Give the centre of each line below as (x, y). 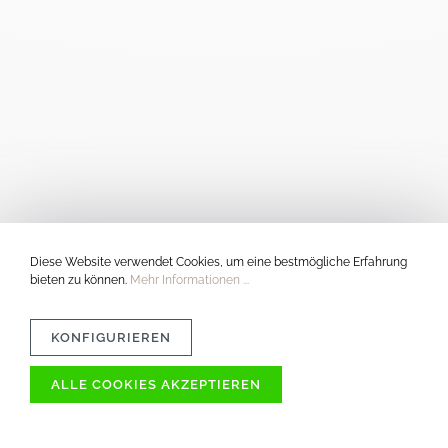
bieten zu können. (80, 280)
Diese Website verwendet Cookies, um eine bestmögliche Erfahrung (218, 262)
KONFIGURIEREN (111, 337)
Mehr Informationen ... (189, 280)
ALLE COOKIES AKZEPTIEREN (156, 384)
